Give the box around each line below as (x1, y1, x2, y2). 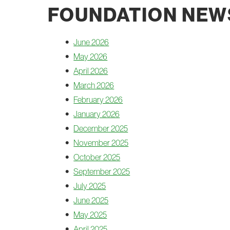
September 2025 (73, 166, 130, 177)
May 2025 (73, 209, 107, 220)
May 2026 (73, 51, 108, 62)
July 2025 (73, 180, 106, 191)
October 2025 (73, 151, 121, 163)
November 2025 (73, 137, 129, 148)
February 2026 (73, 94, 123, 105)
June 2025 (73, 195, 109, 206)
